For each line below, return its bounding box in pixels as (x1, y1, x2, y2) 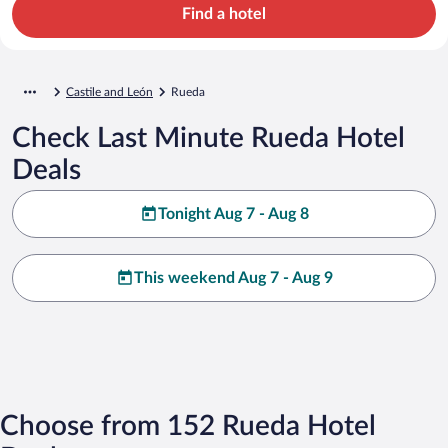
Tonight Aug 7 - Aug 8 (157, 205, 309, 222)
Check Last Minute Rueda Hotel (12, 123, 405, 152)
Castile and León (66, 85, 153, 98)
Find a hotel (182, 5, 266, 22)
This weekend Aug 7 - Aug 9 (133, 269, 333, 286)
